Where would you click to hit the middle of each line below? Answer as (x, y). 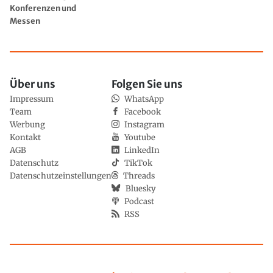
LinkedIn (142, 150)
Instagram (144, 124)
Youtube (140, 137)
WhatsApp (144, 99)
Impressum (32, 99)
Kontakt (25, 137)
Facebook (143, 112)
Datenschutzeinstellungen (61, 175)
